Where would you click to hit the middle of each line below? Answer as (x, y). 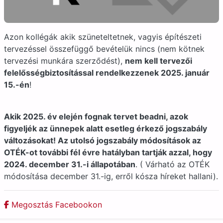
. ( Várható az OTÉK (172, 164)
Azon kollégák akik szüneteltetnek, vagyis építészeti (103, 37)
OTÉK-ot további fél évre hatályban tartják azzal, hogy (108, 152)
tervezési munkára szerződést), (64, 61)
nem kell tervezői (159, 61)
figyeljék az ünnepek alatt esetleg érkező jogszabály (106, 128)
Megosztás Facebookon (56, 205)
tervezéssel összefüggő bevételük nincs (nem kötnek (104, 49)
